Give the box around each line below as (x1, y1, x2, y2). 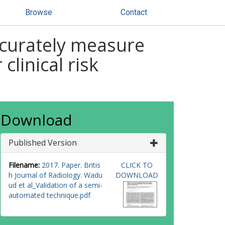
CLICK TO (121, 160, 153, 170)
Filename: (9, 160, 40, 170)
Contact (121, 8, 147, 17)
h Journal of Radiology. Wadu (9, 170, 102, 180)
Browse (25, 8, 52, 17)
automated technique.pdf (9, 190, 90, 200)
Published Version (9, 137, 77, 148)
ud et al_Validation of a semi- (9, 180, 102, 190)
